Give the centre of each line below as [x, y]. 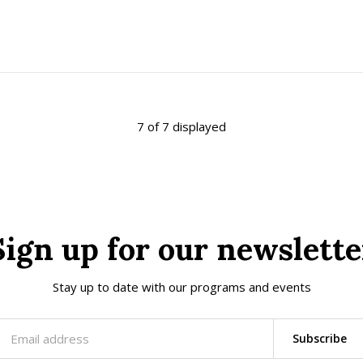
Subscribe [319, 338]
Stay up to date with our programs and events [181, 287]
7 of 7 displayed [181, 126]
